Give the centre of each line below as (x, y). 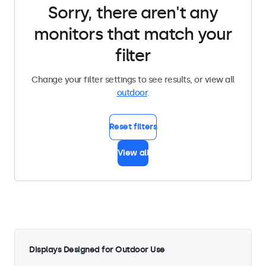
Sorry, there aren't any (133, 13)
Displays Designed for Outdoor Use (97, 250)
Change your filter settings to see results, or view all (133, 80)
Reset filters (133, 127)
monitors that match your (133, 34)
